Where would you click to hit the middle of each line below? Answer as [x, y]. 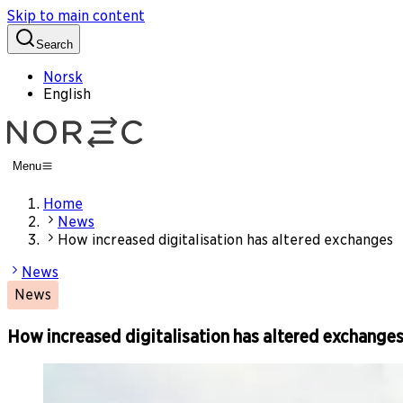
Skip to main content [76, 16]
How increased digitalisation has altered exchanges [225, 240]
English [67, 94]
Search [54, 45]
